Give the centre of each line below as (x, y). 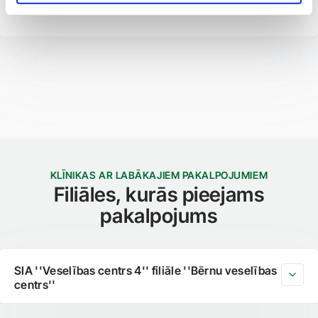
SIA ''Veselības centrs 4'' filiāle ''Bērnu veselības (146, 270)
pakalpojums (159, 216)
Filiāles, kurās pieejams (159, 194)
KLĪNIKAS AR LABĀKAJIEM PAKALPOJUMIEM (159, 175)
